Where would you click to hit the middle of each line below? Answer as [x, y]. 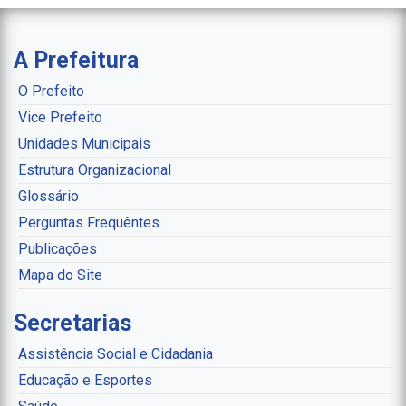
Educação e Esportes [85, 381]
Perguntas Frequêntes [89, 223]
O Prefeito [51, 92]
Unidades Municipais [84, 144]
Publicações [58, 249]
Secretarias [72, 324]
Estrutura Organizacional [95, 170]
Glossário [48, 197]
